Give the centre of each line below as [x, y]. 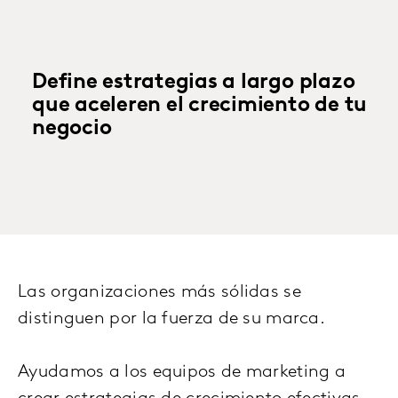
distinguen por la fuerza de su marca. [172, 319]
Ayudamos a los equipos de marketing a [182, 373]
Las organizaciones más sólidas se [159, 293]
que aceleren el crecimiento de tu [200, 106]
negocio [72, 129]
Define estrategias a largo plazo [194, 83]
